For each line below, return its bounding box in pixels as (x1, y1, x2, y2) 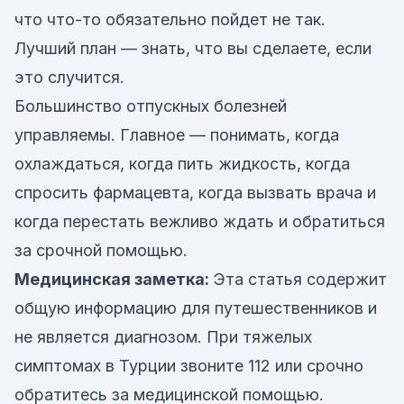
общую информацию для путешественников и (14, 298, 377, 317)
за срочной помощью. (14, 241, 188, 260)
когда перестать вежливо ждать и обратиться (14, 212, 385, 231)
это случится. (14, 68, 124, 87)
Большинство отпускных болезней (14, 96, 287, 115)
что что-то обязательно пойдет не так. (14, 10, 326, 29)
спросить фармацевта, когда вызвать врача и (14, 183, 376, 202)
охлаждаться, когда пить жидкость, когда (14, 154, 350, 173)
